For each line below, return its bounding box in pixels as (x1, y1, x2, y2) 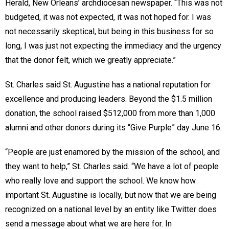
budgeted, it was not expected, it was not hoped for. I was (5, 12, 211, 22)
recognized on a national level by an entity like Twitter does (5, 204, 217, 214)
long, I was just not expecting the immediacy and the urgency (5, 40, 221, 51)
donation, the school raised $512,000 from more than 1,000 (5, 108, 215, 118)
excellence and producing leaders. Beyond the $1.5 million (5, 94, 212, 104)
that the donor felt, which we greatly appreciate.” (5, 55, 176, 65)
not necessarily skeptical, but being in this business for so (5, 26, 214, 36)
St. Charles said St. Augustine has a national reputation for (5, 79, 211, 89)
